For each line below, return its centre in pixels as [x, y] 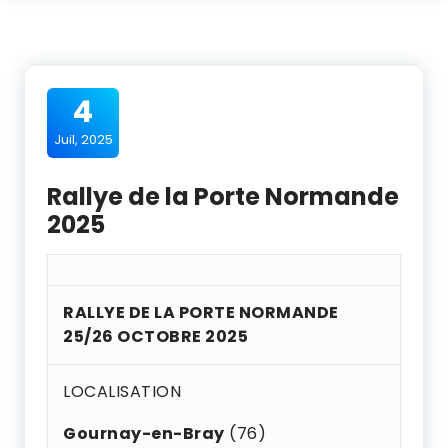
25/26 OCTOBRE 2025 [155, 336]
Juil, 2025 [83, 139]
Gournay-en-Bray [144, 433]
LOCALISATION [122, 391]
